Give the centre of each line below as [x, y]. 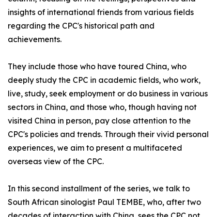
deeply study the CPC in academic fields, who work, [104, 80]
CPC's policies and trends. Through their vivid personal [108, 134]
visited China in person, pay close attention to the [99, 121]
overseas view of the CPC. [56, 161]
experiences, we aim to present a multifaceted [95, 148]
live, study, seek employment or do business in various [108, 93]
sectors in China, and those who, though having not [102, 107]
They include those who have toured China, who [97, 66]
